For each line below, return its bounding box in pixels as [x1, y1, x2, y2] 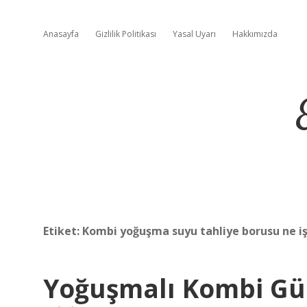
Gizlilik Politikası [95, 28, 156, 40]
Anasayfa [43, 28, 79, 40]
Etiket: [43, 223, 82, 238]
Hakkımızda [232, 28, 278, 40]
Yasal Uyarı [173, 28, 216, 40]
